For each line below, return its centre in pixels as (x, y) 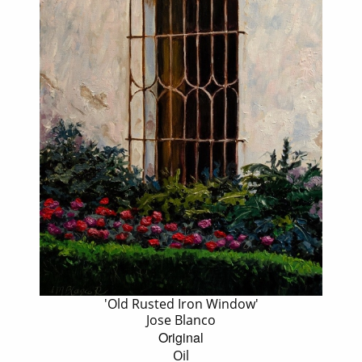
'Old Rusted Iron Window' (181, 304)
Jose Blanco (181, 320)
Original (181, 338)
